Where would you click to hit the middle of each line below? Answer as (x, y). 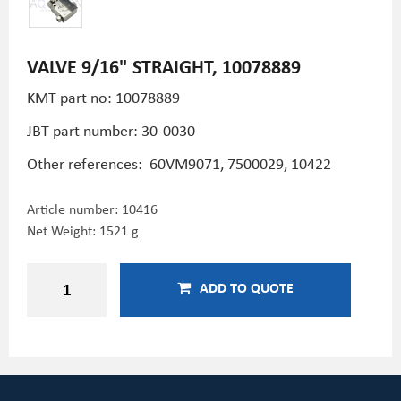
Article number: (74, 209)
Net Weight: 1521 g (83, 230)
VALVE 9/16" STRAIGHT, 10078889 (164, 66)
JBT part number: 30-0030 (111, 130)
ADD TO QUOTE (247, 287)
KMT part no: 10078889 (103, 97)
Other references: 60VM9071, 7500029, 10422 (179, 163)
